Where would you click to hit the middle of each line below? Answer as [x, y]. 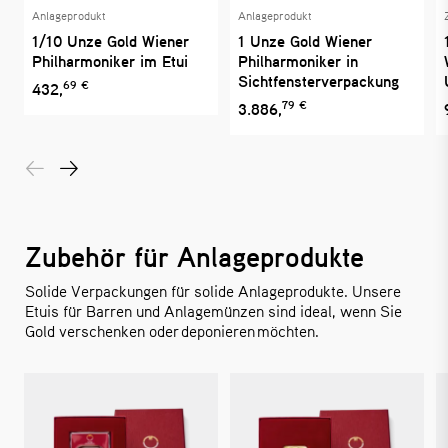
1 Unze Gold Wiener [305, 41]
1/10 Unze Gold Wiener [110, 41]
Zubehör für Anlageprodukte [194, 256]
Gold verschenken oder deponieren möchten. [172, 330]
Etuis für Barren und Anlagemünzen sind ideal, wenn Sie [213, 310]
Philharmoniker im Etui [110, 61]
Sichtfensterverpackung [318, 81]
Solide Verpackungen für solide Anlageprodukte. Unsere [213, 290]
